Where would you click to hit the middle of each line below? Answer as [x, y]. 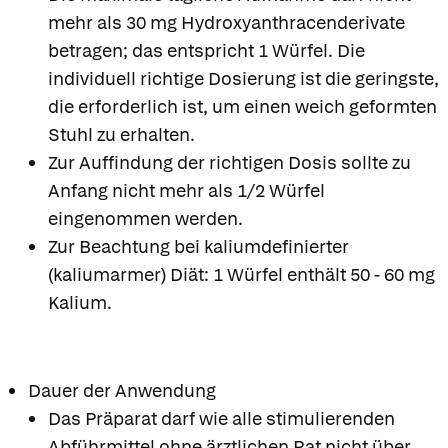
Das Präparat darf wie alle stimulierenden [221, 418]
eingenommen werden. [145, 218]
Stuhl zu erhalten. [121, 134]
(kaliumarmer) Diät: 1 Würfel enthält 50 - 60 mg [241, 274]
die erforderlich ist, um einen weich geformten [242, 106]
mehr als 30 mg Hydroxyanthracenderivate [226, 22]
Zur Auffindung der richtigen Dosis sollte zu [229, 162]
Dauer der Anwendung [122, 390]
